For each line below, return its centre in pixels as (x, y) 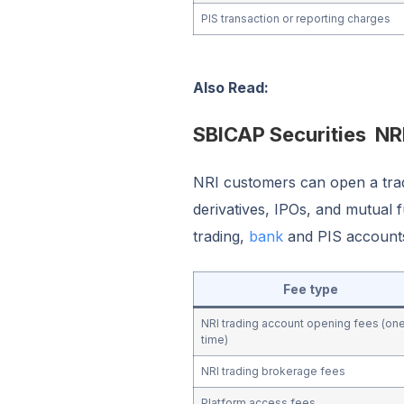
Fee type (310, 289)
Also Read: (230, 87)
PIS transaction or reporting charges (295, 18)
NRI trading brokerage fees (273, 371)
